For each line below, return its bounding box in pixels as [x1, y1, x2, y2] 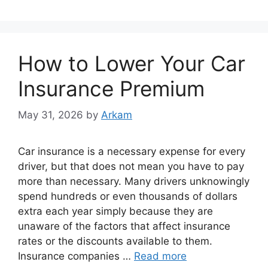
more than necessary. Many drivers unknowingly [18, 175, 249, 187]
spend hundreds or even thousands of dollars [18, 190, 237, 202]
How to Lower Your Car [18, 50, 245, 76]
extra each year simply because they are [18, 205, 213, 217]
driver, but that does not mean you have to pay [18, 160, 244, 172]
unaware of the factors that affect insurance [18, 220, 230, 232]
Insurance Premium [18, 75, 205, 101]
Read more [134, 250, 187, 262]
